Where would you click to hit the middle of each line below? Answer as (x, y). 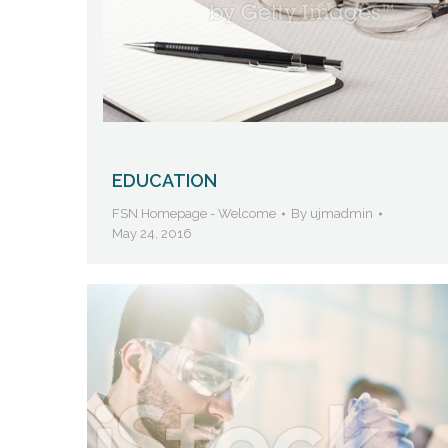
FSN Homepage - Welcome (194, 214)
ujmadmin (341, 214)
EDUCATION (164, 181)
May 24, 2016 (152, 234)
